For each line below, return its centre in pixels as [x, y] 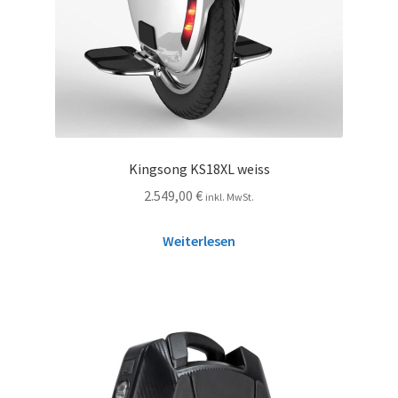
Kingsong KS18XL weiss [199, 168]
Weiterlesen [199, 241]
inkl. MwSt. [230, 197]
